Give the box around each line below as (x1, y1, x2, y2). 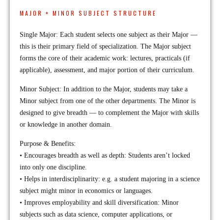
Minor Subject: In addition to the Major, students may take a (20, 85, 188, 93)
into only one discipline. (20, 164, 87, 171)
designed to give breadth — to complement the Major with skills (20, 109, 199, 116)
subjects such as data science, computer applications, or (20, 211, 172, 218)
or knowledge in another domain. (20, 121, 112, 128)
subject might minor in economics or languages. (20, 187, 153, 194)
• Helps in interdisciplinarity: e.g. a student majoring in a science (20, 175, 200, 183)
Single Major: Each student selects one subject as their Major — (20, 31, 197, 38)
